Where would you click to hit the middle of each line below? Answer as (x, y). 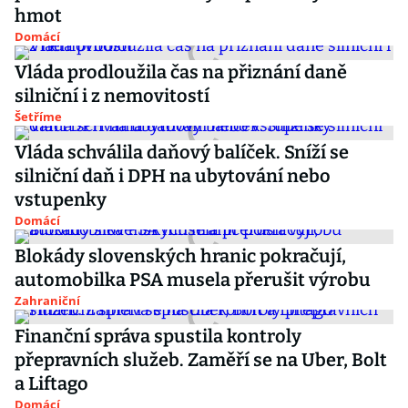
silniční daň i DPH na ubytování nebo (173, 176)
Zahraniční (47, 301)
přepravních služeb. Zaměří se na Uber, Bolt (201, 360)
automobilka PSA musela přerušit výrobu (193, 280)
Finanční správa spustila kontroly (158, 336)
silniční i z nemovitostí (112, 96)
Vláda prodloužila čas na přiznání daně (181, 72)
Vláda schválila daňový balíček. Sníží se (182, 152)
